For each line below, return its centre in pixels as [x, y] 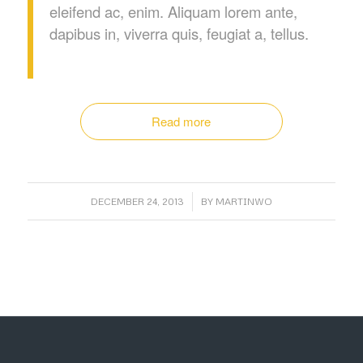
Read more [181, 122]
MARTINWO [243, 202]
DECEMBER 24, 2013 [137, 202]
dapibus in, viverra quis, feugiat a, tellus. [179, 33]
